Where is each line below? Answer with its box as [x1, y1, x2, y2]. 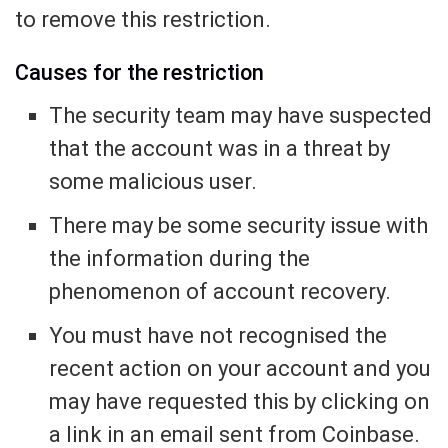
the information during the [49, 246, 311, 272]
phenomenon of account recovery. [49, 279, 392, 305]
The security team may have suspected [49, 103, 433, 129]
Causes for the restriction [15, 60, 264, 86]
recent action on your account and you [49, 356, 432, 382]
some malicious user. [49, 169, 258, 195]
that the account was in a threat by [49, 136, 391, 162]
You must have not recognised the [49, 323, 388, 349]
